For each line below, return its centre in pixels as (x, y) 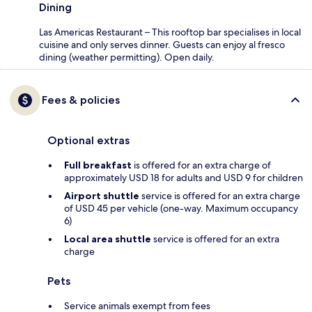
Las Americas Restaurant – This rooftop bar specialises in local (170, 32)
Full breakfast (98, 165)
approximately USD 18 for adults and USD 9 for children (184, 177)
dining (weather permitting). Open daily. (127, 57)
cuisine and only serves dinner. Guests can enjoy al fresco (162, 44)
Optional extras (88, 140)
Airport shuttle (102, 195)
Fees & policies (81, 100)
